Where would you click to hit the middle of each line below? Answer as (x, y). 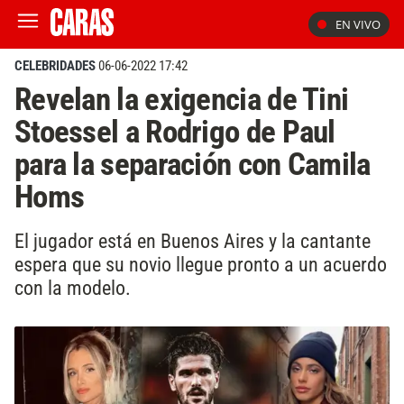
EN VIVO (358, 24)
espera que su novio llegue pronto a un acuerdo (201, 264)
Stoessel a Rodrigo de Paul (175, 132)
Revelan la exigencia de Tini (182, 99)
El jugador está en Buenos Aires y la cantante (193, 240)
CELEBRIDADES (55, 66)
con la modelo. (73, 287)
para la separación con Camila (193, 164)
